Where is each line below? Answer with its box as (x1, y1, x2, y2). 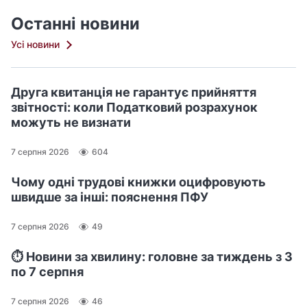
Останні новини (11, 13, 140, 34)
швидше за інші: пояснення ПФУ (11, 189, 208, 204)
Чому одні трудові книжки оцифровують (11, 174, 266, 189)
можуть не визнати (11, 114, 131, 130)
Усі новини (11, 38, 60, 50)
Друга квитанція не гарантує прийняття (11, 84, 256, 99)
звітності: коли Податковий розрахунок (11, 99, 258, 114)
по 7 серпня (11, 264, 84, 279)
